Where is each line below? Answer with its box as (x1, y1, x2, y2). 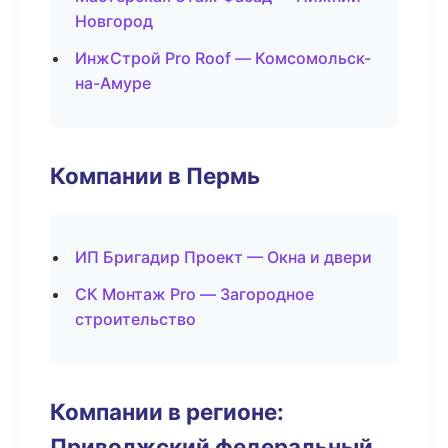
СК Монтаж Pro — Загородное (75, 284, 314, 304)
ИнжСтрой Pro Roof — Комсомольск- (75, 48, 371, 68)
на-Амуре (75, 73, 151, 93)
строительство (75, 309, 196, 329)
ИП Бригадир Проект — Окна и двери (75, 247, 372, 267)
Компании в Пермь (50, 162, 260, 189)
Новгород (75, 11, 153, 31)
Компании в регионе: (50, 398, 284, 425)
